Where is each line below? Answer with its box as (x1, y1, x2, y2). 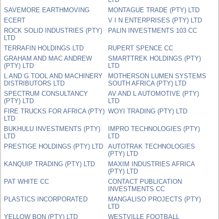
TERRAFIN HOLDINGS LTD (4, 44, 84, 52)
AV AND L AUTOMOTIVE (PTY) (108, 89, 199, 97)
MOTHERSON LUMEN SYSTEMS (108, 72, 207, 80)
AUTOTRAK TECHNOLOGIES (108, 142, 196, 150)
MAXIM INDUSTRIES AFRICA (108, 160, 195, 168)
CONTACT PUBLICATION (108, 177, 182, 185)
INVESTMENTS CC (108, 185, 165, 193)
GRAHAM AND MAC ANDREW (4, 54, 92, 62)
